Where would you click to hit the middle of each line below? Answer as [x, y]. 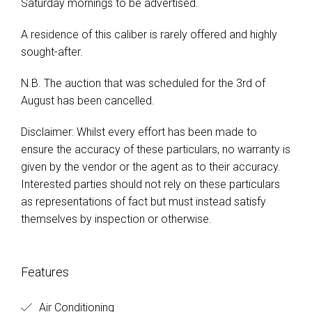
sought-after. [52, 52]
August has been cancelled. [88, 101]
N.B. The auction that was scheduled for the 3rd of [143, 83]
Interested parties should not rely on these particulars [150, 184]
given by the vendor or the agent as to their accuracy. [151, 167]
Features [45, 272]
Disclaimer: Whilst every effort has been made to [139, 132]
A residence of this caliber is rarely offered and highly [149, 34]
